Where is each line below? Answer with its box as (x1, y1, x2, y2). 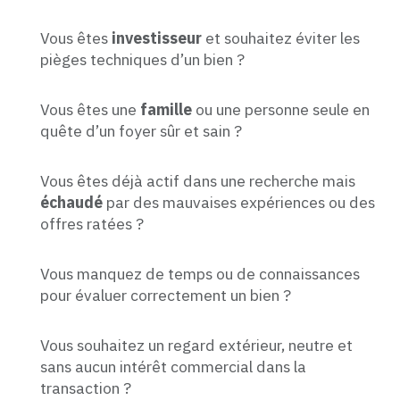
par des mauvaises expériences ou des (103, 192, 375, 212)
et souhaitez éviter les (202, 28, 360, 48)
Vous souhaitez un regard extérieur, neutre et (40, 335, 353, 355)
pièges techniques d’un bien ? (40, 49, 245, 70)
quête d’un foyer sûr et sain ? (40, 121, 242, 141)
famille (140, 99, 192, 120)
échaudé (40, 192, 103, 212)
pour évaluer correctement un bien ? (40, 285, 291, 305)
